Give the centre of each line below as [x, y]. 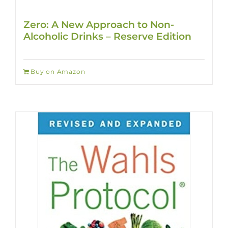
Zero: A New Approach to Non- [99, 25]
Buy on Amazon [58, 72]
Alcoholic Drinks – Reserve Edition [107, 36]
